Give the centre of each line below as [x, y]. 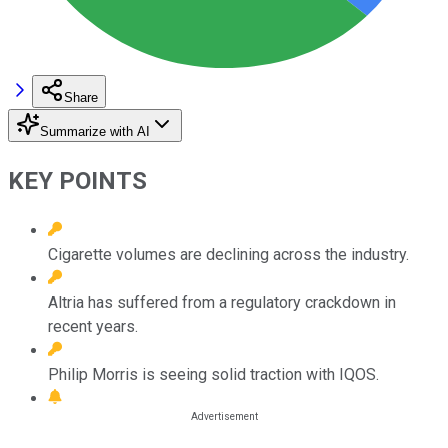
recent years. [93, 326]
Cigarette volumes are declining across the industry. [228, 254]
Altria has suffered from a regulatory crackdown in [222, 302]
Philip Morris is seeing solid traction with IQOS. [213, 374]
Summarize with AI [95, 131]
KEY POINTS [77, 180]
